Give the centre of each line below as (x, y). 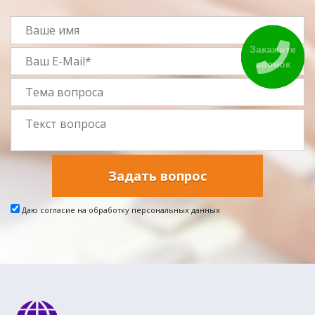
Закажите (273, 50)
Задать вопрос (157, 175)
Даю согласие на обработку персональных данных (121, 210)
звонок (273, 64)
